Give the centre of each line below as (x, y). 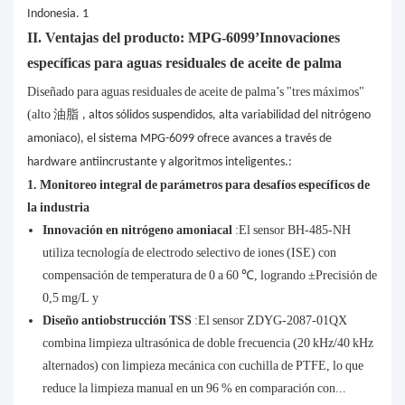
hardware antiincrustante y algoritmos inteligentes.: (160, 163)
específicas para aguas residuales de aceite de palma (184, 63)
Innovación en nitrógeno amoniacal (138, 230)
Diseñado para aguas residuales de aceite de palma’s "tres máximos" (196, 92)
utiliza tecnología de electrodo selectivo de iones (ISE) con (189, 253)
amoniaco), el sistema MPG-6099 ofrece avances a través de (179, 139)
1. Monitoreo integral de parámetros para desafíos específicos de (198, 185)
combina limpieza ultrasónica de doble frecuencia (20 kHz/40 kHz (207, 343)
